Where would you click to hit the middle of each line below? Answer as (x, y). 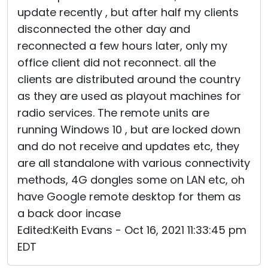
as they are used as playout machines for (129, 96)
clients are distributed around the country (129, 79)
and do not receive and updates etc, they (128, 146)
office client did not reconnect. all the (117, 63)
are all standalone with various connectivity (134, 163)
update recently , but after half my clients (128, 12)
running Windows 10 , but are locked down (129, 130)
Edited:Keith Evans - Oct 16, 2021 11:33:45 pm (132, 230)
